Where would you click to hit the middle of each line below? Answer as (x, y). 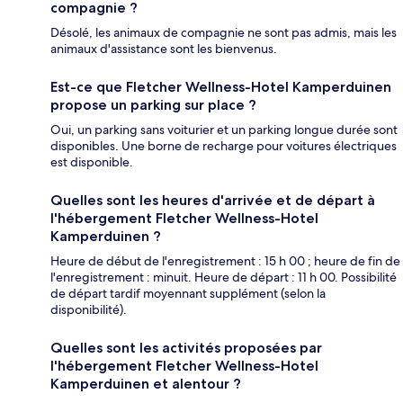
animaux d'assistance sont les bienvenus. (164, 49)
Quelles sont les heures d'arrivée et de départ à (213, 201)
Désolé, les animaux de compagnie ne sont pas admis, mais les (224, 33)
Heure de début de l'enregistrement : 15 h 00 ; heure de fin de (225, 261)
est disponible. (92, 162)
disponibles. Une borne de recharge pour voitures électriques (224, 146)
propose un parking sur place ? (153, 105)
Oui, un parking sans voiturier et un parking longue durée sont (224, 130)
